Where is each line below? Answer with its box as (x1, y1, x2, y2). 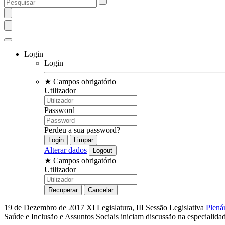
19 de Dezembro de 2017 (4, 203, 86, 212)
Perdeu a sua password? (44, 125, 120, 134)
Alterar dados (44, 145, 87, 154)
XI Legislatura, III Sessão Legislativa (86, 203, 206, 212)
